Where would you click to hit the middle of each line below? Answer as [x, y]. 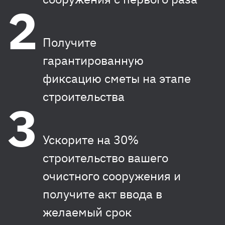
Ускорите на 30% [91, 140]
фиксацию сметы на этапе [117, 79]
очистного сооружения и [112, 176]
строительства [84, 97]
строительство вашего [105, 158]
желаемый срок [87, 212]
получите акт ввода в [102, 194]
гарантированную [93, 61]
